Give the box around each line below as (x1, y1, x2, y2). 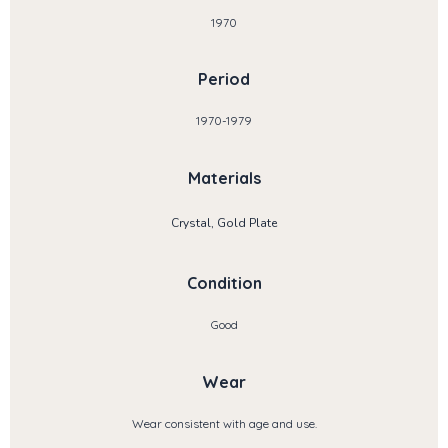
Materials (187, 167, 261, 188)
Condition (186, 273, 262, 294)
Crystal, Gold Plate (171, 214, 277, 231)
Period (198, 69, 250, 90)
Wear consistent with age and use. (131, 415, 317, 431)
